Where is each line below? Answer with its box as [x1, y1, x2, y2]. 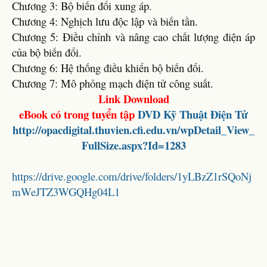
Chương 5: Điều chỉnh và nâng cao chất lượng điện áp [12, 29, 255, 44]
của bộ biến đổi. [12, 45, 82, 60]
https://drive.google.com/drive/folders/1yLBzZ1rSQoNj [12, 169, 252, 184]
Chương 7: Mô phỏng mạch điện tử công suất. [12, 76, 213, 91]
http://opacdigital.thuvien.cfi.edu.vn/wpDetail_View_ [13, 122, 254, 138]
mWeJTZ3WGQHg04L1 [12, 184, 120, 199]
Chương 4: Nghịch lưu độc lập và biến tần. [12, 14, 198, 29]
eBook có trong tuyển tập [19, 106, 138, 122]
